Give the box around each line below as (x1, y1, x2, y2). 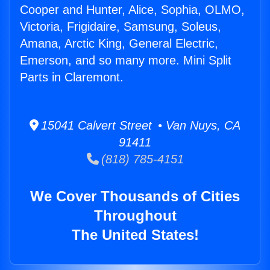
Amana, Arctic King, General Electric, (20, 37, 218, 51)
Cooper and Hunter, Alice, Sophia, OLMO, (20, 3, 245, 17)
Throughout (93, 207, 177, 224)
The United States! (71, 227, 199, 243)
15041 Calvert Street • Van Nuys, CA (39, 119, 240, 133)
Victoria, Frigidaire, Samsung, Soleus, (20, 20, 221, 34)
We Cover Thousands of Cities (30, 188, 240, 205)
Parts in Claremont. (20, 71, 124, 84)
